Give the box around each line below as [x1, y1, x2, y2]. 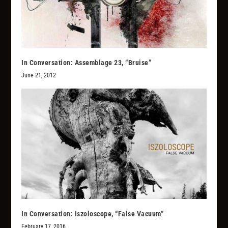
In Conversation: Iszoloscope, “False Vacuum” [21, 210, 164, 218]
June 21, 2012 [21, 71, 56, 79]
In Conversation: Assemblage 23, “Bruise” [21, 58, 152, 67]
